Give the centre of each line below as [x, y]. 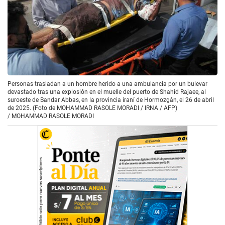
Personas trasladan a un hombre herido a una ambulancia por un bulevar [107, 84]
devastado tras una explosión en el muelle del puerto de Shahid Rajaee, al [107, 92]
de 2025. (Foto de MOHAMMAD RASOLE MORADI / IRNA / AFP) [92, 108]
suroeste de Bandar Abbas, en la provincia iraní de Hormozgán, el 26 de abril [111, 100]
